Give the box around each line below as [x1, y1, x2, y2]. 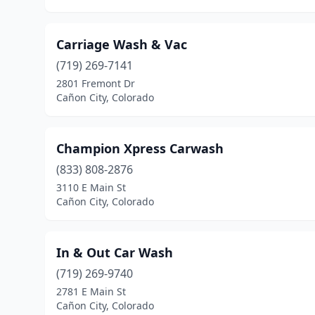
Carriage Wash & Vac [56, 36, 187, 53]
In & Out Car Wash [56, 244, 173, 261]
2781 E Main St [56, 285, 126, 298]
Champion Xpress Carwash [56, 140, 224, 157]
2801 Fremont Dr [56, 77, 135, 90]
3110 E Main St [56, 181, 126, 194]
